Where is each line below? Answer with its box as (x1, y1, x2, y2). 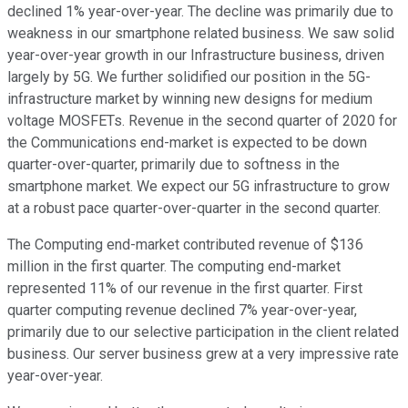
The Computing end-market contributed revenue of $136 (7, 236, 363, 254)
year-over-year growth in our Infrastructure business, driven (7, 46, 384, 65)
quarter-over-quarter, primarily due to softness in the (7, 156, 340, 174)
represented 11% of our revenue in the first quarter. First (7, 280, 362, 298)
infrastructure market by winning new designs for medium (7, 90, 372, 108)
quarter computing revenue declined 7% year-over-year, (7, 301, 357, 320)
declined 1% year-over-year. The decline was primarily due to (7, 3, 393, 21)
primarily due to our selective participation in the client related (7, 323, 399, 342)
